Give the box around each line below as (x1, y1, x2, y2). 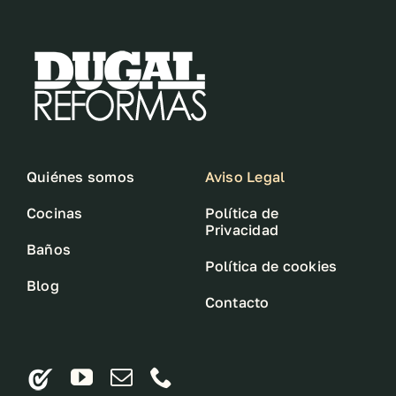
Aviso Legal (204, 168, 286, 186)
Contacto (204, 293, 270, 311)
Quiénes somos (26, 168, 135, 186)
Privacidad (204, 221, 279, 239)
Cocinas (26, 204, 83, 222)
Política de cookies (204, 257, 338, 275)
